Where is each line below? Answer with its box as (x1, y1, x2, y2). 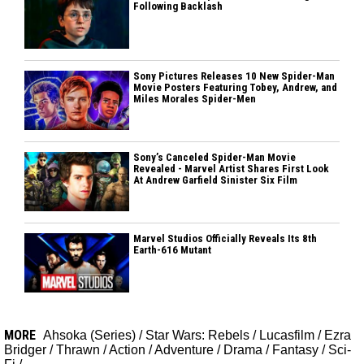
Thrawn (56, 343, 100, 357)
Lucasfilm (259, 328, 314, 343)
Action (109, 343, 145, 357)
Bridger (4, 343, 46, 357)
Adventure (154, 343, 214, 357)
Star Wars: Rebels (145, 328, 249, 343)
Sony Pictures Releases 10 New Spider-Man (133, 70, 336, 83)
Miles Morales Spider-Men (133, 93, 257, 106)
